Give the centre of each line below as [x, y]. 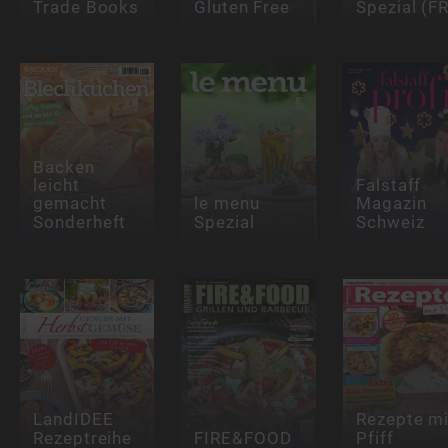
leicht [56, 185]
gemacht [69, 203]
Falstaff [388, 185]
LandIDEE [73, 419]
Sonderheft [79, 222]
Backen [63, 167]
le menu [227, 203]
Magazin [391, 203]
